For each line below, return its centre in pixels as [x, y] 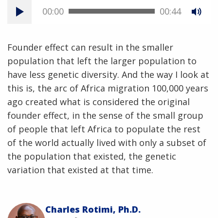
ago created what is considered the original [99, 101]
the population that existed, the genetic [92, 156]
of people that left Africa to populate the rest [104, 129]
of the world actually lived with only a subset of [107, 142]
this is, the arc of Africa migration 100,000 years [108, 88]
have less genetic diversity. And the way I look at [108, 74]
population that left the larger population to [102, 61]
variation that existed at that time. [80, 170]
